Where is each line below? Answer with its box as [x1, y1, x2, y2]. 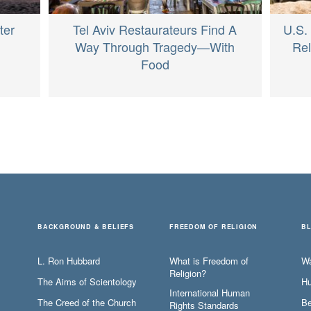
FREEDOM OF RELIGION [169, 221, 258, 231]
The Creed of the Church [37, 295, 136, 309]
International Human [169, 285, 250, 299]
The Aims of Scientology [37, 274, 137, 288]
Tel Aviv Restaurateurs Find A [73, 19, 237, 38]
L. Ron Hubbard [37, 253, 100, 267]
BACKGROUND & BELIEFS [37, 221, 134, 231]
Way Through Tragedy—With [75, 37, 235, 56]
